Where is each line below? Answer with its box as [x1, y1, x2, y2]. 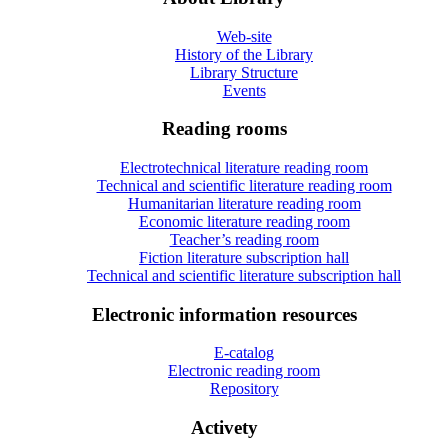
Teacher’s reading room [169, 230, 319, 248]
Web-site [216, 27, 272, 45]
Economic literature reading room [138, 212, 350, 230]
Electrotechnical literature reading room [120, 158, 368, 176]
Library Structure [190, 63, 298, 81]
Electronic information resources [91, 303, 357, 325]
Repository [209, 380, 279, 398]
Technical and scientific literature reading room [96, 176, 392, 194]
